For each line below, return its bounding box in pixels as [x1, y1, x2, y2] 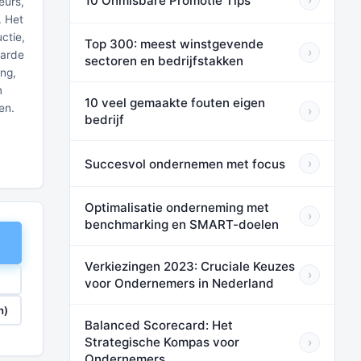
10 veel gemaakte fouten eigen [85, 95, 265, 110]
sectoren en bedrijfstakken [85, 53, 243, 68]
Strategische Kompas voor [85, 334, 239, 350]
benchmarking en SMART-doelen [85, 217, 279, 232]
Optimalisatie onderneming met [85, 200, 269, 215]
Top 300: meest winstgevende [85, 36, 263, 52]
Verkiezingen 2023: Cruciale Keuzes [85, 259, 295, 274]
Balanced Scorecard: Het [85, 317, 233, 333]
